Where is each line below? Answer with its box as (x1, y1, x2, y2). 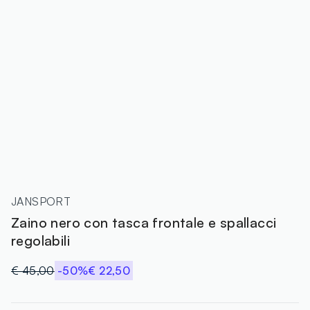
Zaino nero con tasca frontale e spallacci (11, 213, 277, 231)
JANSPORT (11, 194, 71, 208)
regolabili (11, 231, 71, 249)
